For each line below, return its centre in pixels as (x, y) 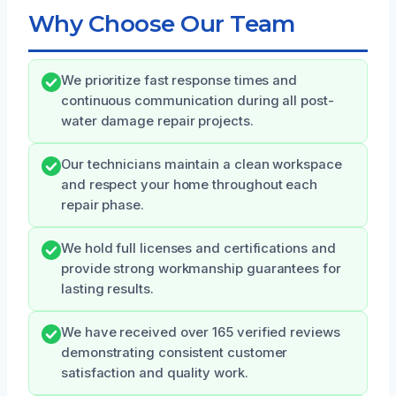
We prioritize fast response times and (179, 80)
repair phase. (103, 205)
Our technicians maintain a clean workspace (202, 164)
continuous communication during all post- (198, 100)
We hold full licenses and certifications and (198, 248)
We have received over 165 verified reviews (201, 332)
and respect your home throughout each (190, 184)
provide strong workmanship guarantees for (201, 268)
